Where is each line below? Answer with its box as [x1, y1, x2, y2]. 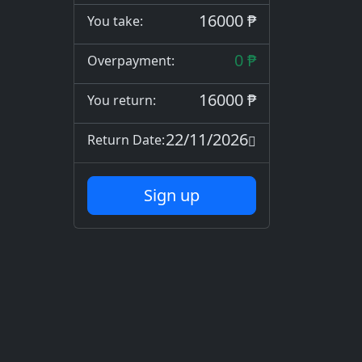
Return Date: [87, 131, 165, 149]
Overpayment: [87, 52, 175, 69]
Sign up [144, 184, 200, 206]
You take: [87, 12, 143, 30]
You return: [87, 91, 156, 109]
